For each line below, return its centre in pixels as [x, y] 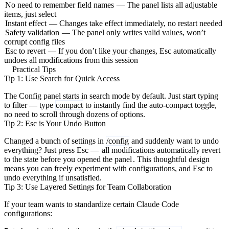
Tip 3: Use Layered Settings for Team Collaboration [88, 187]
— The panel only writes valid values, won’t [133, 32]
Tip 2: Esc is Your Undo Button [55, 123]
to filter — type [30, 105]
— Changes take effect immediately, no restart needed [135, 23]
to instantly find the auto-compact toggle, [150, 105]
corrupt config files [35, 41]
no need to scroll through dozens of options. [75, 114]
